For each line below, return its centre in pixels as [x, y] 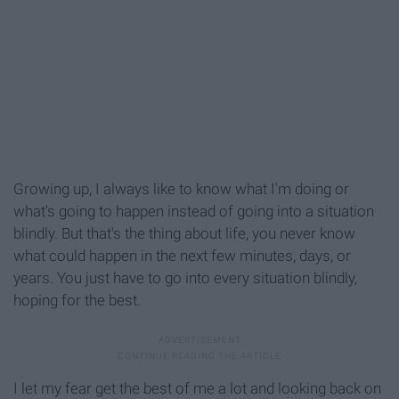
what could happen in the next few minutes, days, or [182, 256]
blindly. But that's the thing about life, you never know [184, 234]
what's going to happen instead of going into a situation [194, 212]
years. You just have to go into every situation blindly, [185, 278]
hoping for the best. [77, 301]
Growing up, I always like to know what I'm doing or [181, 189]
